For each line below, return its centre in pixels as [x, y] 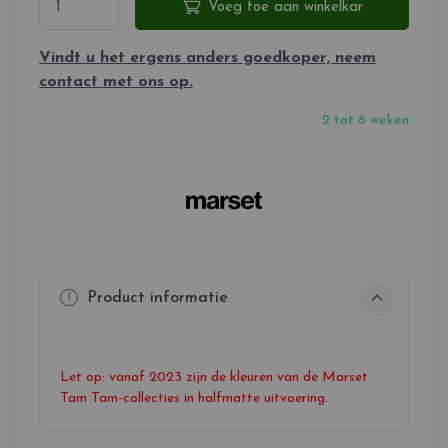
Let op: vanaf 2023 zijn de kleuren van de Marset [214, 377]
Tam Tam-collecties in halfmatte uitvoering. [194, 398]
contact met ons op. [116, 81]
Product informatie [155, 298]
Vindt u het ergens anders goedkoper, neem [207, 57]
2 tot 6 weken [365, 120]
